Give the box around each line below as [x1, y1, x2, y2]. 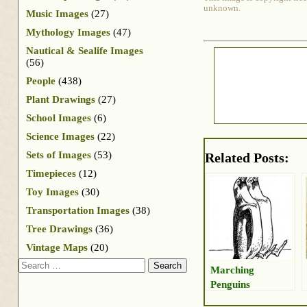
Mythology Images [26, 26, 110, 38]
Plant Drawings [26, 93, 95, 105]
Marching [210, 264, 254, 276]
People [26, 75, 56, 86]
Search [18, 257, 47, 269]
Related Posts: [205, 150, 289, 166]
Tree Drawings [26, 223, 93, 234]
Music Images [26, 8, 88, 19]
